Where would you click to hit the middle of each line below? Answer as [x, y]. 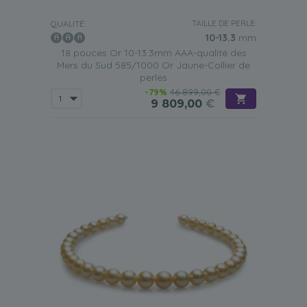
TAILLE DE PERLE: [224, 23]
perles [153, 77]
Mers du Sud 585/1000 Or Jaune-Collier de [153, 65]
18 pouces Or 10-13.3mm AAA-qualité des [153, 53]
